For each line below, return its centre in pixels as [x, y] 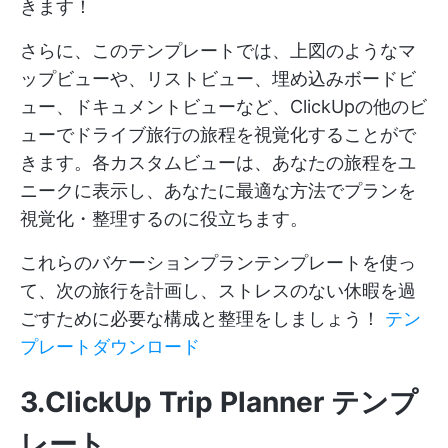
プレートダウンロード [110, 346]
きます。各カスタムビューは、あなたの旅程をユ [218, 162]
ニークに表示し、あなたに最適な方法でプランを [218, 190]
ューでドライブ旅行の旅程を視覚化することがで [218, 134]
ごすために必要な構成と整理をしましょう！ [202, 318]
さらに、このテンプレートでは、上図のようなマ [218, 50]
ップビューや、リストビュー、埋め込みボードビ [218, 78]
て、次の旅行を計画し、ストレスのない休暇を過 [218, 290]
